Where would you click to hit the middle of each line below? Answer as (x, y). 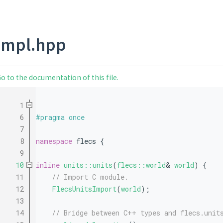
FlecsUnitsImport (84, 189)
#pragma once (60, 117)
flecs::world (141, 165)
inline (48, 165)
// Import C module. (90, 177)
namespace (56, 141)
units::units (88, 165)
